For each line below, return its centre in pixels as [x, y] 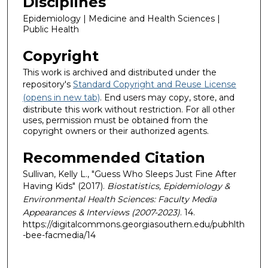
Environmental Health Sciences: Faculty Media [120, 199]
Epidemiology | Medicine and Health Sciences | [121, 19]
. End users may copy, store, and [167, 98]
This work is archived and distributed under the [120, 72]
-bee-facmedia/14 [59, 235]
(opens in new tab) [61, 98]
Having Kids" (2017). [65, 186]
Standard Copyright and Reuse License [155, 84]
